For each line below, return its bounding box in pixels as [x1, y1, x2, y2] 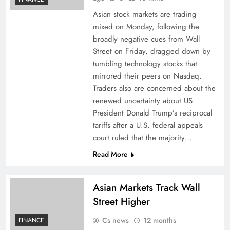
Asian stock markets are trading [92, 9, 197, 20]
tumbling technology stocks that [92, 58, 197, 69]
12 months [143, 215, 176, 225]
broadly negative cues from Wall [92, 33, 200, 45]
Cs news [102, 215, 129, 225]
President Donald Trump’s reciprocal [92, 107, 212, 119]
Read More [92, 149, 128, 159]
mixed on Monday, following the [92, 21, 199, 32]
